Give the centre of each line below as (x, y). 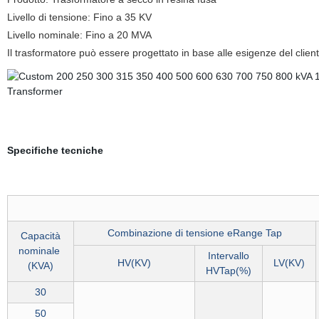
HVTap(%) (228, 271)
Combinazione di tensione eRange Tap (194, 233)
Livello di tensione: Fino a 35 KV (79, 17)
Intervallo (228, 256)
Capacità (40, 236)
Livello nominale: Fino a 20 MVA (79, 35)
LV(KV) (289, 263)
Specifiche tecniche (55, 150)
